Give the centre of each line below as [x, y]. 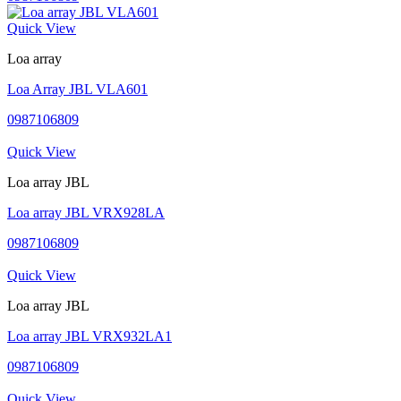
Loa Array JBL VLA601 [77, 89]
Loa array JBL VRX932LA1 [90, 336]
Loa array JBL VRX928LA [86, 212]
